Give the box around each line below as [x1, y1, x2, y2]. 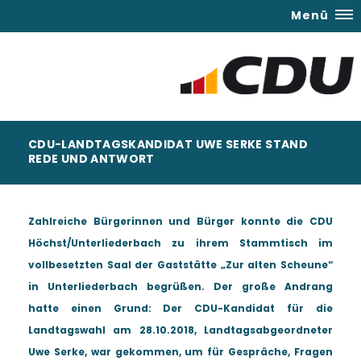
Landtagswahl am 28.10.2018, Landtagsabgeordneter [28, 323, 333, 337]
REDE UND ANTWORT [28, 151, 155, 167]
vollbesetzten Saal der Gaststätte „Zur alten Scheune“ [28, 258, 333, 272]
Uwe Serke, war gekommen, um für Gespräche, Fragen [28, 345, 333, 359]
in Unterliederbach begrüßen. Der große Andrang [28, 280, 333, 293]
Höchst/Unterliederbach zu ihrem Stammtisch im [28, 236, 333, 250]
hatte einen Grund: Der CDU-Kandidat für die [28, 301, 333, 315]
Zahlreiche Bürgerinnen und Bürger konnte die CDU [28, 214, 333, 228]
